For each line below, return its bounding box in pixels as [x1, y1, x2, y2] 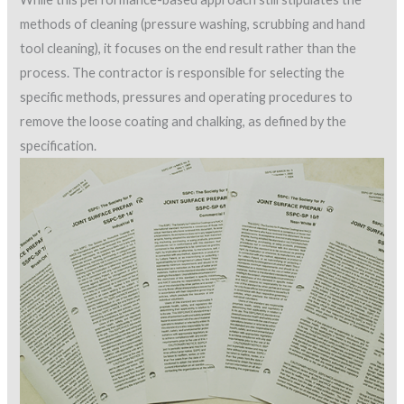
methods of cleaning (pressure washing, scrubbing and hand [20, 16, 366, 32]
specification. [20, 138, 97, 153]
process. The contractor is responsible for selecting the [20, 65, 345, 80]
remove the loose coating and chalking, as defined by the [20, 114, 347, 129]
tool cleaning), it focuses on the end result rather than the [20, 41, 357, 56]
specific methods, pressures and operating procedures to [20, 89, 353, 105]
